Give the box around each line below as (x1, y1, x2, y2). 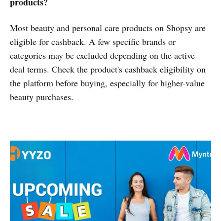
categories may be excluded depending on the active (10, 49, 195, 61)
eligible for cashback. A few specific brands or (10, 35, 176, 47)
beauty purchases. (10, 90, 74, 103)
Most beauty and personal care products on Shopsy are (10, 21, 206, 34)
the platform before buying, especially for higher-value (10, 76, 205, 89)
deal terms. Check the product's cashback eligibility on (10, 63, 206, 75)
